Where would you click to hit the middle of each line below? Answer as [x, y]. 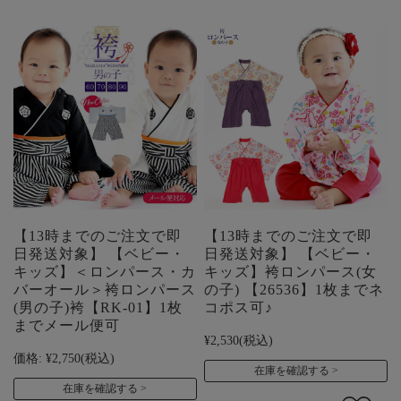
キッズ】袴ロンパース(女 [291, 271]
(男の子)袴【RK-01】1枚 [98, 307]
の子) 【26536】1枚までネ [294, 289]
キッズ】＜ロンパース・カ [105, 271]
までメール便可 [67, 325]
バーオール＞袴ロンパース [105, 289]
